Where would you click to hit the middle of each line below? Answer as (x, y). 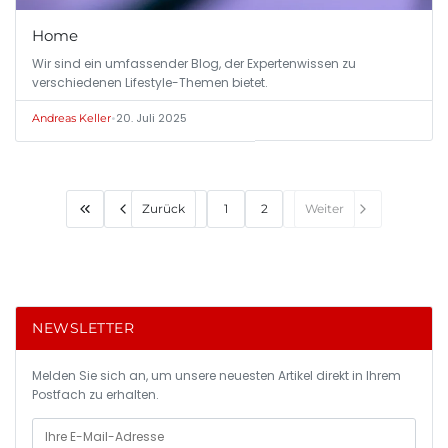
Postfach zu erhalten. (95, 394)
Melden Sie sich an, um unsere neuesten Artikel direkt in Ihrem (216, 375)
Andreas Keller (71, 117)
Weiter (324, 209)
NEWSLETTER (83, 327)
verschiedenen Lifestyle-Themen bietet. (150, 82)
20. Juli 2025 (151, 117)
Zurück (163, 209)
